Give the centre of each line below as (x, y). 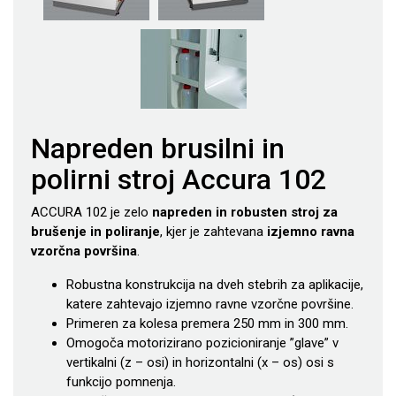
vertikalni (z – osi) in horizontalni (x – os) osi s (200, 363)
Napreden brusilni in (158, 149)
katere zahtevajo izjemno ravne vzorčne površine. (210, 305)
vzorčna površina (84, 251)
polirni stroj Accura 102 (179, 180)
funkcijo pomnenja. (121, 382)
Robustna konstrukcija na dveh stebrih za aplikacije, (215, 285)
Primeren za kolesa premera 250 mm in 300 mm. (207, 324)
